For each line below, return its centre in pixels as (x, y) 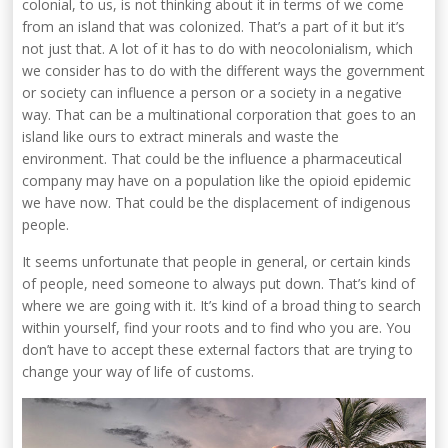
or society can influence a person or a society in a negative (212, 93)
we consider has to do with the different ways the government (224, 71)
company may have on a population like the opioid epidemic (217, 181)
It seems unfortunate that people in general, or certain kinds (217, 262)
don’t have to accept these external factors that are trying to (218, 350)
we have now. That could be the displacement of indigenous (217, 203)
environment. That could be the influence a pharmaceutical (212, 159)
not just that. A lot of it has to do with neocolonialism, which (218, 49)
